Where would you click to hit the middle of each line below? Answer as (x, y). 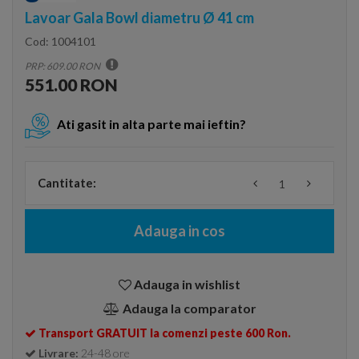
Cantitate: (67, 183)
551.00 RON (71, 85)
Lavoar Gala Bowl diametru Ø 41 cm (139, 18)
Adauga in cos (179, 231)
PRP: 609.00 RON (63, 66)
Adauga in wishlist (187, 284)
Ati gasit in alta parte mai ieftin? (151, 124)
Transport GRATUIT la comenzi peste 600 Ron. (165, 333)
